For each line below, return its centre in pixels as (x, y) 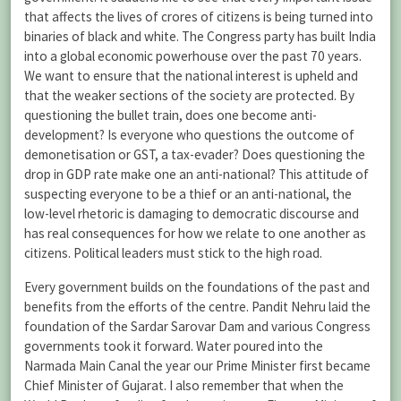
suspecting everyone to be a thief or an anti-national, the (188, 194)
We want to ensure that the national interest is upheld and (191, 76)
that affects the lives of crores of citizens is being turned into (199, 17)
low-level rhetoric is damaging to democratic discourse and (192, 214)
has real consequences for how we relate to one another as (195, 234)
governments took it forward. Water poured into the (174, 346)
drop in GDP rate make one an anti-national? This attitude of (196, 175)
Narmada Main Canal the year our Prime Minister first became (197, 365)
